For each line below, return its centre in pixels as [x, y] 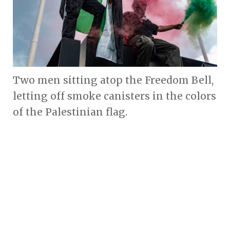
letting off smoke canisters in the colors [114, 96]
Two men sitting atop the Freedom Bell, [113, 80]
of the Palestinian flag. [70, 112]
